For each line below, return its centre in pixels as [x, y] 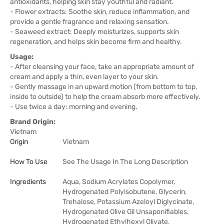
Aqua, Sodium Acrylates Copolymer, [119, 182]
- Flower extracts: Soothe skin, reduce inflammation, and [100, 12]
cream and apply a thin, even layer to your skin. [84, 77]
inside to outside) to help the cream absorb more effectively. [105, 97]
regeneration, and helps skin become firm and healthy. [96, 42]
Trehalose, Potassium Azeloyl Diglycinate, [128, 202]
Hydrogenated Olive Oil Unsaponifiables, [125, 212]
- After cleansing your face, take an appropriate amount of [102, 67]
